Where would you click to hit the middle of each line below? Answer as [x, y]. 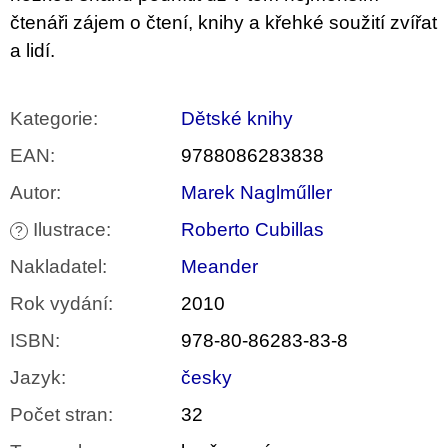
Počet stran [59, 415]
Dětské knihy [237, 119]
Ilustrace [67, 230]
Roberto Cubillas [252, 230]
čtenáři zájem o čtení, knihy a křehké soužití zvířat [223, 23]
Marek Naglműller [256, 193]
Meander [219, 267]
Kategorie [51, 119]
